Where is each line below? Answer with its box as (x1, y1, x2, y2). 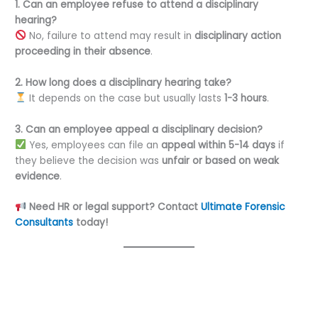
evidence (15, 169, 60, 183)
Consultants (15, 216, 74, 230)
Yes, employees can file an (26, 138, 161, 152)
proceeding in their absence (15, 44, 151, 58)
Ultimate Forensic (200, 200, 285, 214)
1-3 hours (224, 91, 267, 105)
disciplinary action (194, 28, 281, 43)
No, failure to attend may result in (26, 28, 194, 43)
